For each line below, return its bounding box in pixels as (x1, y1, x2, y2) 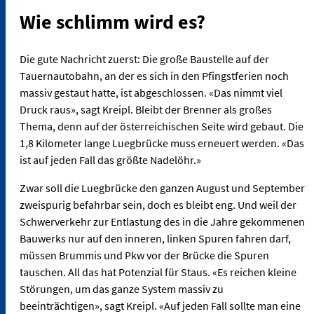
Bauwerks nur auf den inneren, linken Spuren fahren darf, (20, 231, 291, 245)
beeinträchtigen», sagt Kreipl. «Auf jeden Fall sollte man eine (20, 298, 301, 313)
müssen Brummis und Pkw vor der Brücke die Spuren (20, 247, 269, 262)
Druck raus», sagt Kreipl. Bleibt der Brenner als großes (20, 102, 272, 116)
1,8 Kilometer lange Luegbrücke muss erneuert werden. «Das (20, 135, 304, 150)
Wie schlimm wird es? (20, 9, 205, 35)
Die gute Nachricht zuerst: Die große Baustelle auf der (20, 51, 269, 66)
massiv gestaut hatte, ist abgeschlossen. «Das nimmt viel (20, 85, 282, 100)
